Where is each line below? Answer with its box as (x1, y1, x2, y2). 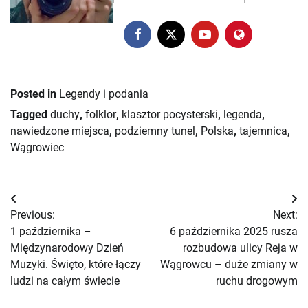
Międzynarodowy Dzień (10, 241, 124, 254)
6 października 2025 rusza (170, 224, 298, 238)
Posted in (10, 87, 59, 100)
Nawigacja (10, 192, 87, 212)
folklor (85, 107, 116, 121)
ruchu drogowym (216, 274, 298, 287)
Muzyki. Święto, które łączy (10, 257, 141, 271)
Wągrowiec (10, 140, 64, 154)
